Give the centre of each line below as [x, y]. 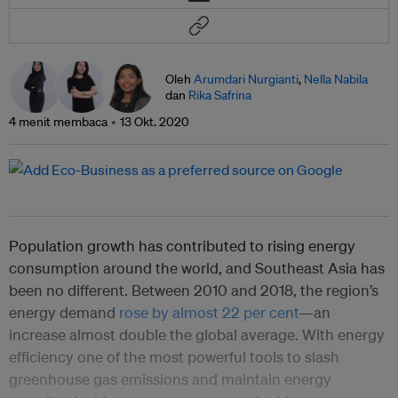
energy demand [64, 313]
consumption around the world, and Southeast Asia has [197, 268]
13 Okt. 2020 [155, 122]
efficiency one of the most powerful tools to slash [174, 357]
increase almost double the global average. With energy [197, 335]
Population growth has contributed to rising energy [182, 246]
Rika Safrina [220, 96]
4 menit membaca [58, 122]
